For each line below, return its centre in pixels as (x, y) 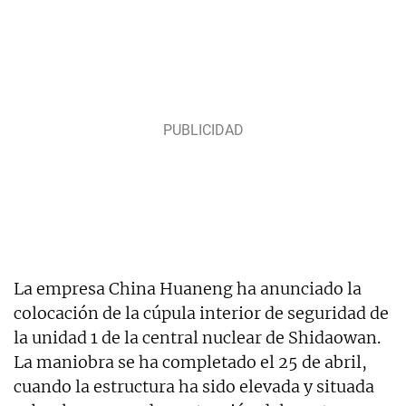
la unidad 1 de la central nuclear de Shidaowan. (197, 337)
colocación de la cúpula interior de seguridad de (201, 313)
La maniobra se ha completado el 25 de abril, (190, 362)
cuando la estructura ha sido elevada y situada (194, 386)
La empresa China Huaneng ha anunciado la (188, 288)
